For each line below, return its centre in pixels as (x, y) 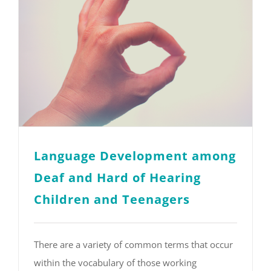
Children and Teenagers (112, 200)
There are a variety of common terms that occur (133, 245)
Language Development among (135, 156)
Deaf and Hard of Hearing (117, 178)
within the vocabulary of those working (115, 263)
